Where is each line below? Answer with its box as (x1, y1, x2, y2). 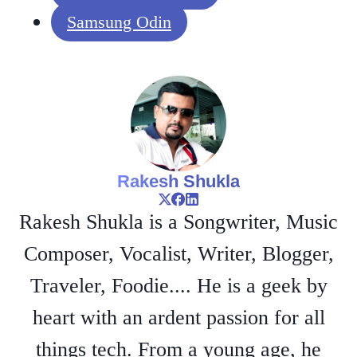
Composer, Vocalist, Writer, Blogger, (23, 242, 334, 266)
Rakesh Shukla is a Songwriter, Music (19, 210, 338, 234)
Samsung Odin (67, 12, 171, 33)
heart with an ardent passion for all (32, 306, 325, 330)
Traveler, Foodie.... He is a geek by (29, 274, 328, 298)
